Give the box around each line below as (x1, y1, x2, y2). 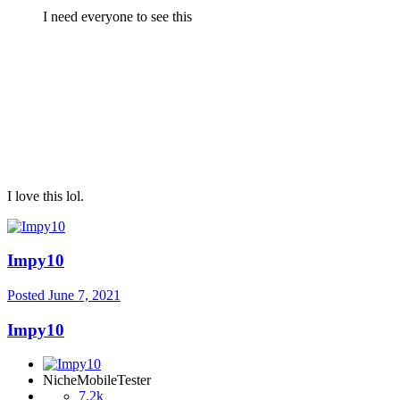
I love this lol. (7, 187, 84, 204)
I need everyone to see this (43, 8, 192, 24)
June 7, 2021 (48, 287, 121, 304)
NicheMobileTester (43, 372, 151, 388)
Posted (7, 287, 48, 304)
